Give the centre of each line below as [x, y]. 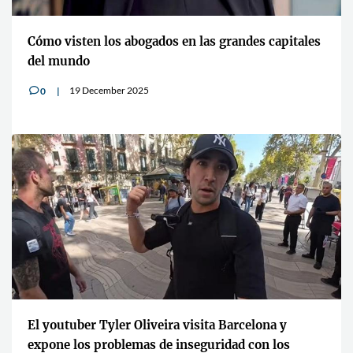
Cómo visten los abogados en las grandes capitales [174, 42]
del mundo [59, 61]
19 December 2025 [109, 91]
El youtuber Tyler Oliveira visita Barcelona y [157, 325]
